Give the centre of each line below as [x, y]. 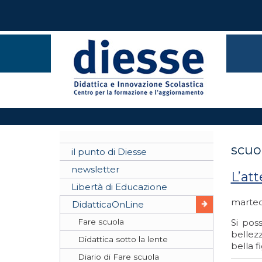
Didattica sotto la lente [123, 239]
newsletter [95, 169]
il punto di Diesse [109, 152]
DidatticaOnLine [108, 204]
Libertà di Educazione [119, 187]
